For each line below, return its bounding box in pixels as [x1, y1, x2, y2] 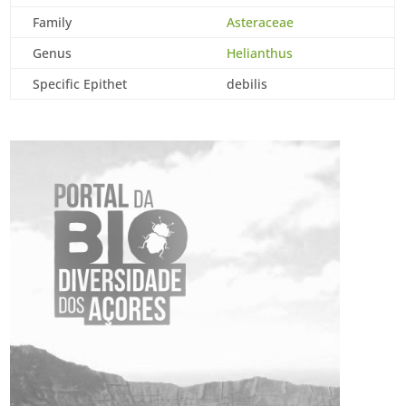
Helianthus [227, 44, 294, 62]
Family [33, 14, 72, 31]
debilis [227, 75, 268, 92]
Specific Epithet [33, 75, 128, 92]
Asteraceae [227, 14, 295, 31]
